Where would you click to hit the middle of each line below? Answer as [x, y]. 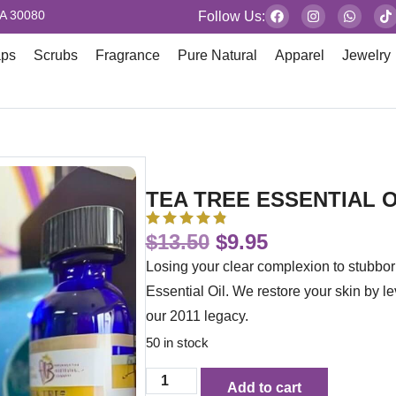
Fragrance [128, 55]
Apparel [300, 55]
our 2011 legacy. [197, 316]
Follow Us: [232, 16]
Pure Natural [218, 55]
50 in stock [177, 343]
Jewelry [367, 55]
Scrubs [56, 55]
